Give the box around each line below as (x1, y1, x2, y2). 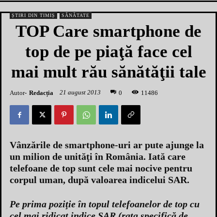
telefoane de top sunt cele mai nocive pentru (10, 163, 192, 174)
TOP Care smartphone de (15, 22, 201, 41)
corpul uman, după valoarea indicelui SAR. (10, 174, 189, 186)
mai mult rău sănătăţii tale (11, 62, 206, 81)
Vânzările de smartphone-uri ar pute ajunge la (10, 139, 204, 151)
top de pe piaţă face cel (25, 42, 192, 61)
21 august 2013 (60, 89, 101, 96)
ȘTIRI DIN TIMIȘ (12, 13, 55, 18)
